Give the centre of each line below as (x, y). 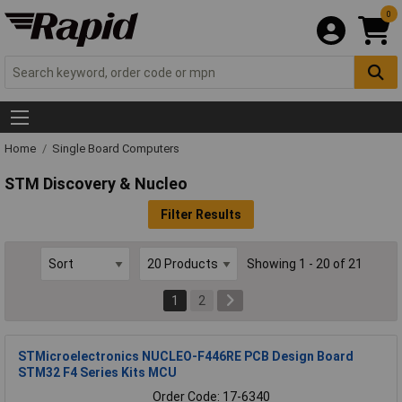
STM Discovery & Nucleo (96, 183)
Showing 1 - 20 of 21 (304, 264)
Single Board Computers (116, 149)
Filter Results (201, 214)
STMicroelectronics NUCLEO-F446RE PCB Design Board (186, 356)
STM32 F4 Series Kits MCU (97, 372)
